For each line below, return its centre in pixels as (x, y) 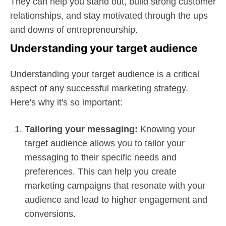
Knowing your (166, 129)
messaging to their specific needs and (101, 158)
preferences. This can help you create (101, 172)
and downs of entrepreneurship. (74, 30)
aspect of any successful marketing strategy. (99, 89)
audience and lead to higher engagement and (116, 200)
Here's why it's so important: (66, 103)
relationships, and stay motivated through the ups (109, 16)
